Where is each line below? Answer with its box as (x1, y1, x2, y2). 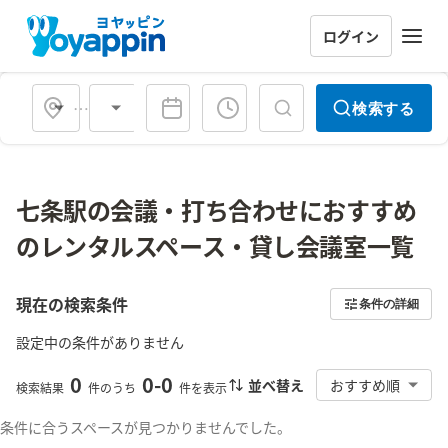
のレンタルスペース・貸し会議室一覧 (16, 228, 414, 263)
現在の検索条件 (16, 292, 128, 316)
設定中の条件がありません (16, 332, 184, 352)
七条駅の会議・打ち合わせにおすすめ (16, 192, 417, 227)
